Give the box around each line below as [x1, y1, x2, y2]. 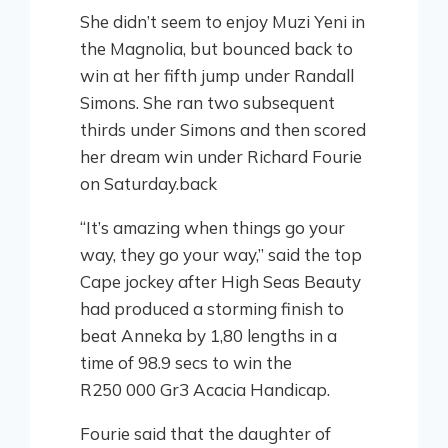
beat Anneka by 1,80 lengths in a [80, 325, 337, 347]
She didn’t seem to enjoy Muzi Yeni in [80, 11, 365, 33]
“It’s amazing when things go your [80, 217, 345, 239]
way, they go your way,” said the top [80, 244, 362, 266]
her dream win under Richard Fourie [80, 146, 362, 168]
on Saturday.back [80, 173, 217, 195]
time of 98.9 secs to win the [80, 352, 292, 374]
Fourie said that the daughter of [80, 423, 331, 445]
